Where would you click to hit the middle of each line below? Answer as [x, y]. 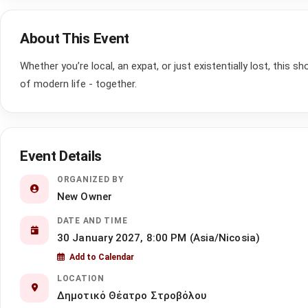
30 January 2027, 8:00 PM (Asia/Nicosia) [158, 238]
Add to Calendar [102, 257]
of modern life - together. [78, 84]
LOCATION [81, 278]
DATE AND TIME [92, 221]
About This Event [75, 38]
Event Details [61, 156]
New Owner [85, 197]
